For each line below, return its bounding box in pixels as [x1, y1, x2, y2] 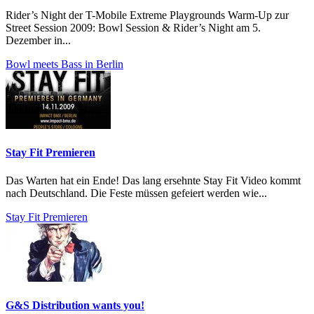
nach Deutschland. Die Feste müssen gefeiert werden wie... [6, 186, 267, 199]
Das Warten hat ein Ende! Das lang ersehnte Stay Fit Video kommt [6, 174, 301, 186]
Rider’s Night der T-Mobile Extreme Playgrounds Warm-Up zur [6, 9, 289, 22]
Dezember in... [6, 34, 71, 47]
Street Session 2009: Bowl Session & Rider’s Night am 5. [6, 22, 261, 34]
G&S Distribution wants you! [6, 299, 144, 311]
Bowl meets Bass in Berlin [6, 58, 123, 71]
